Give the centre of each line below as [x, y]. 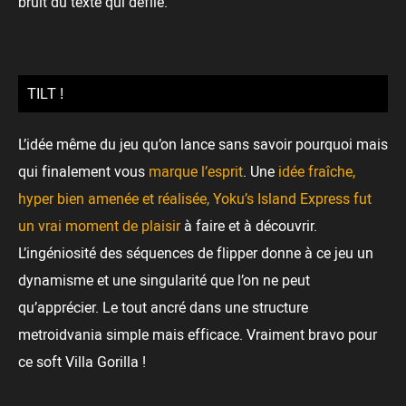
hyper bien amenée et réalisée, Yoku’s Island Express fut [195, 199]
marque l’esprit [196, 172]
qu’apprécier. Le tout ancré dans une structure [163, 308]
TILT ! [45, 94]
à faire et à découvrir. [249, 226]
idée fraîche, [317, 172]
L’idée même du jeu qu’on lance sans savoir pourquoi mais [203, 145]
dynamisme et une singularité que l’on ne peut [164, 280]
